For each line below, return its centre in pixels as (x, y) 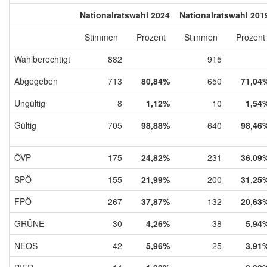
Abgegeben (36, 81)
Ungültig (30, 103)
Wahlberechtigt (42, 59)
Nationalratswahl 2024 (125, 15)
